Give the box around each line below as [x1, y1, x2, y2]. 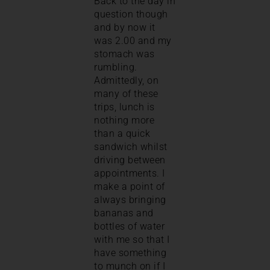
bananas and [94, 207, 154, 219]
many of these [94, 87, 159, 99]
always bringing [94, 193, 166, 206]
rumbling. [94, 61, 137, 73]
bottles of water [94, 220, 165, 232]
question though [94, 8, 168, 20]
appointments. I [94, 167, 165, 179]
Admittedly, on [94, 74, 159, 86]
